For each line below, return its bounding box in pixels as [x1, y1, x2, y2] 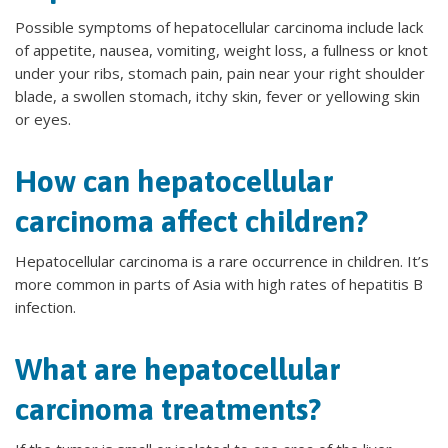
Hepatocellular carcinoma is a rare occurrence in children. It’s [15, 251, 429, 271]
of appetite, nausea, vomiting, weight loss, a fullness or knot [15, 40, 428, 60]
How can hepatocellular [15, 164, 334, 198]
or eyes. [15, 109, 71, 129]
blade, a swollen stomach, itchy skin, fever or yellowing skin [15, 86, 420, 106]
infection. [15, 297, 76, 317]
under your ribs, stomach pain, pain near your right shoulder [15, 63, 425, 83]
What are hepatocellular [15, 352, 341, 386]
